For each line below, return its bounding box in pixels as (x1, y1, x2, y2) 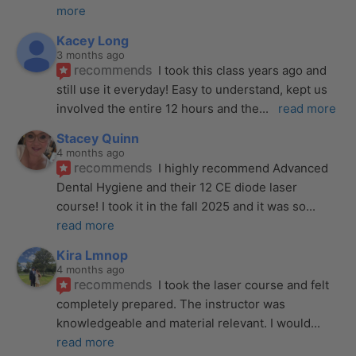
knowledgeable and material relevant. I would (56, 315, 311, 331)
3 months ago (56, 48, 126, 61)
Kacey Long (56, 32, 130, 48)
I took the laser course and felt (158, 277, 330, 292)
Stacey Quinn (56, 130, 140, 146)
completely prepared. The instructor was (56, 296, 286, 311)
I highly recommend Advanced (158, 160, 329, 176)
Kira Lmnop (56, 246, 129, 263)
